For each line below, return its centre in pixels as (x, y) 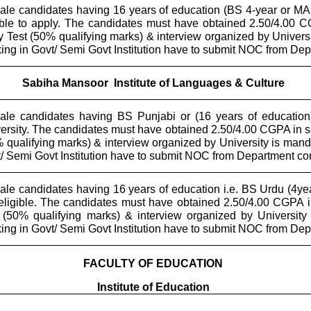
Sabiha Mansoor (65, 83)
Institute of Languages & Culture (199, 83)
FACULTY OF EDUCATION (153, 264)
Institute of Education (153, 287)
